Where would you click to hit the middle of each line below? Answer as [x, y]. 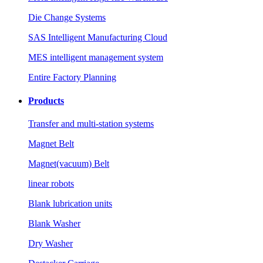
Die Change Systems [67, 18]
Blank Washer [54, 223]
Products [46, 100]
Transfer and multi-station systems [91, 123]
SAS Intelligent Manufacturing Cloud [98, 38]
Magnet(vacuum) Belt [69, 163]
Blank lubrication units [70, 203]
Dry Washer [50, 243]
